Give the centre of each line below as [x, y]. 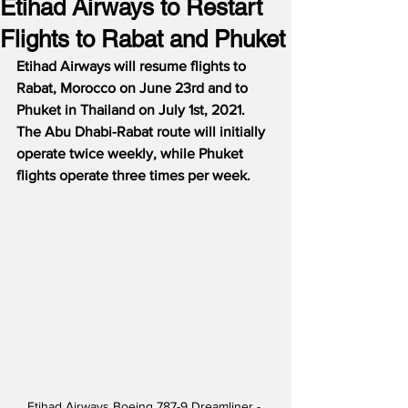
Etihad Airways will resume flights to [133, 66]
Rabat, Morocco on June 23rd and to [134, 88]
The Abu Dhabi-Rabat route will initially [143, 132]
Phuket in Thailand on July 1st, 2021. [131, 110]
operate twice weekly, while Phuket [132, 153]
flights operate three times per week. [133, 175]
